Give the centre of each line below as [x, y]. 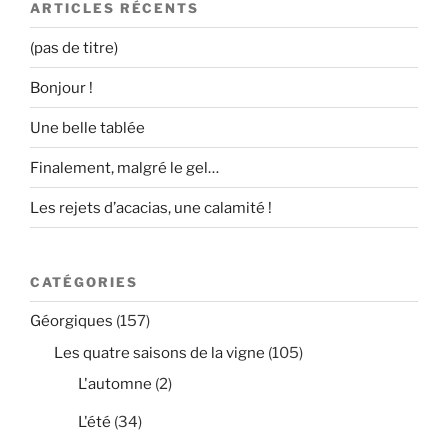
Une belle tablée [87, 127]
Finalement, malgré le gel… [124, 167]
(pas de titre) [74, 47]
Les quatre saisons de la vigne [159, 352]
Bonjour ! [61, 87]
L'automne [115, 384]
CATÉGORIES [84, 282]
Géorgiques [71, 321]
